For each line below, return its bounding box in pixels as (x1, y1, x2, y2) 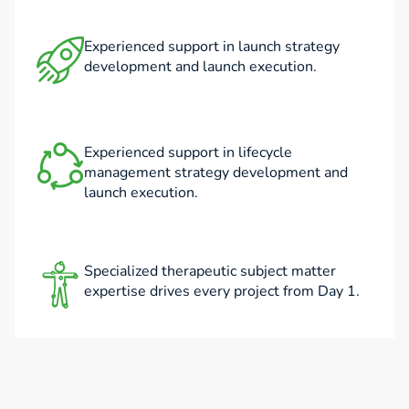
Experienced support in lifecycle (84, 142, 292, 163)
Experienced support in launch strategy (84, 36, 340, 57)
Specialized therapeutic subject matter (84, 260, 336, 281)
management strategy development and (84, 162, 348, 183)
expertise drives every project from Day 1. (84, 280, 360, 301)
